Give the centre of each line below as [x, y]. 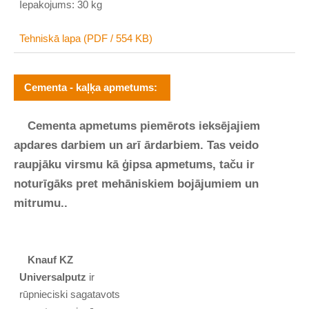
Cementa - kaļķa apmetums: [92, 87]
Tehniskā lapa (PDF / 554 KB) [86, 38]
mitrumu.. [41, 203]
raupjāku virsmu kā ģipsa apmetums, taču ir [134, 165]
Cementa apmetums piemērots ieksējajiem [137, 126]
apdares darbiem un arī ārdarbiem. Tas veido [136, 145]
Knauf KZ [51, 260]
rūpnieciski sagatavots [70, 295]
